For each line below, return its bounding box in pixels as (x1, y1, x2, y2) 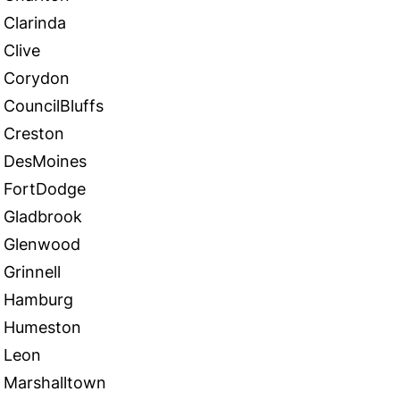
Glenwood (4, 235, 80, 254)
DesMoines (4, 152, 87, 171)
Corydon (4, 69, 70, 87)
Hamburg (4, 290, 73, 309)
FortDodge (4, 179, 86, 198)
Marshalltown (4, 373, 106, 392)
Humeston (4, 318, 81, 337)
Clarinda (4, 13, 66, 32)
